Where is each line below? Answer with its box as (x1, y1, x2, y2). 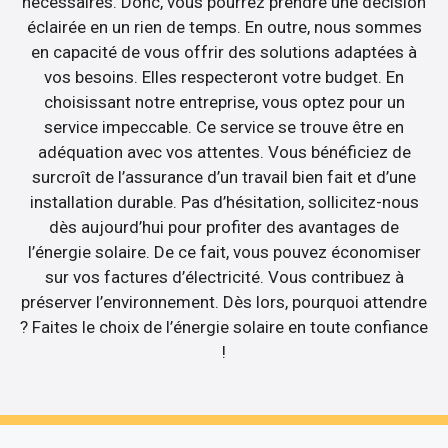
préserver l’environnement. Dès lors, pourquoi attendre (21, 291, 427, 312)
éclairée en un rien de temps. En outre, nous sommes (26, 16, 422, 37)
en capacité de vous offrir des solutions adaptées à (31, 41, 417, 62)
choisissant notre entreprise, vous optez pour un (43, 91, 405, 112)
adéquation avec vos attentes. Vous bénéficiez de (37, 141, 411, 162)
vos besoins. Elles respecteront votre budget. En (44, 66, 404, 87)
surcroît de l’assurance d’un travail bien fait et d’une (32, 166, 416, 187)
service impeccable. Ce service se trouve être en (44, 116, 404, 137)
